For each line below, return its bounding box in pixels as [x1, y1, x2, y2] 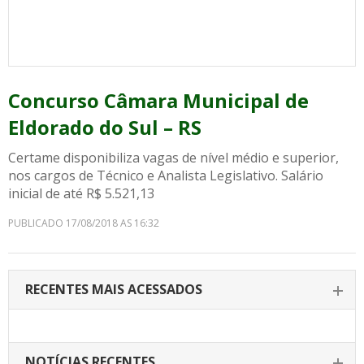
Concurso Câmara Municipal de [8, 87, 309, 114]
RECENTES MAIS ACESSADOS [25, 280, 202, 298]
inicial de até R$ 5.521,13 [8, 184, 154, 202]
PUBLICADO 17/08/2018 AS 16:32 [8, 216, 159, 230]
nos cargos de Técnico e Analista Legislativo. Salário [8, 167, 323, 184]
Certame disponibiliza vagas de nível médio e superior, [8, 149, 339, 167]
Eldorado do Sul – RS [8, 114, 201, 141]
